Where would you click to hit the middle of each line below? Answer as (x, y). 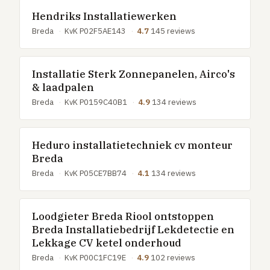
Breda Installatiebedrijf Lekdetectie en (133, 230)
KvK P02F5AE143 (96, 31)
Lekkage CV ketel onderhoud (107, 243)
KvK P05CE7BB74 (96, 173)
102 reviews (173, 258)
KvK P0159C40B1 (97, 102)
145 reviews (173, 31)
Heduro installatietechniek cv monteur (132, 145)
